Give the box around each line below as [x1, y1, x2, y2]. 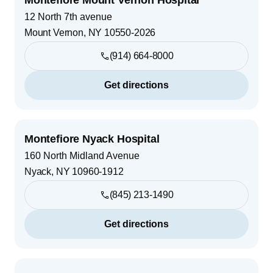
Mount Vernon [24, 27, 83, 38]
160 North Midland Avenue [24, 150, 140, 161]
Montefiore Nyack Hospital [24, 132, 160, 145]
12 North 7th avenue [24, 11, 112, 22]
